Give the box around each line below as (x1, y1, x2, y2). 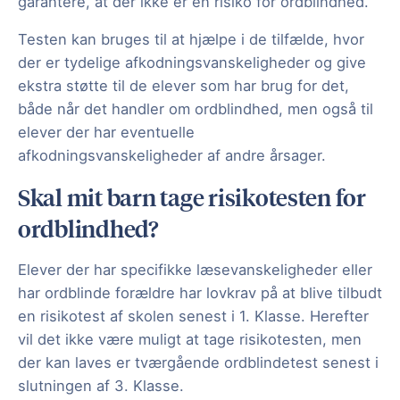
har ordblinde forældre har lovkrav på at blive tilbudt (18, 284, 382, 303)
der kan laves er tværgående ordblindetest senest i (18, 354, 379, 372)
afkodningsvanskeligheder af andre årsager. (18, 146, 330, 165)
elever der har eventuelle (18, 123, 195, 142)
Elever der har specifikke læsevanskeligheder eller (18, 261, 372, 279)
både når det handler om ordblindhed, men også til (18, 100, 373, 119)
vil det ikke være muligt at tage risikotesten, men (18, 330, 362, 349)
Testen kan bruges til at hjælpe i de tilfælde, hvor (18, 30, 364, 49)
